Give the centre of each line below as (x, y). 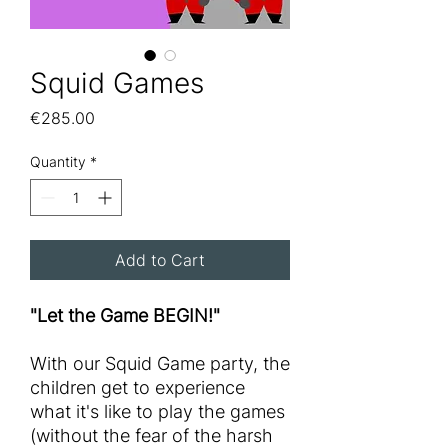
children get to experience (137, 388)
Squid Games (117, 83)
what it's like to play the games (157, 412)
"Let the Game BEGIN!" (125, 316)
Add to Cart (160, 260)
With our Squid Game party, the (160, 364)
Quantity (58, 162)
